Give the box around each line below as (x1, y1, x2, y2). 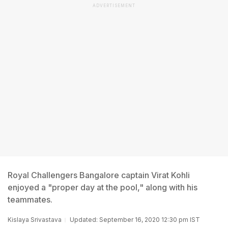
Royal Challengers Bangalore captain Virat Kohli (8, 170, 190, 180)
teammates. (8, 194, 52, 205)
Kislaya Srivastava (8, 216, 62, 223)
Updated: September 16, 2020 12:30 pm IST (70, 216, 200, 223)
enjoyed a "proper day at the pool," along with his (8, 182, 197, 192)
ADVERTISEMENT (93, 3, 135, 8)
